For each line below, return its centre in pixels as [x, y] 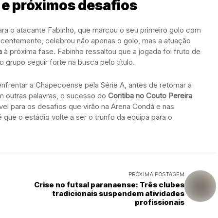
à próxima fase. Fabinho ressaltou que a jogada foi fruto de [101, 51]
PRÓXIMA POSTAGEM [156, 174]
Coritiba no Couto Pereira [150, 96]
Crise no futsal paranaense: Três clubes [109, 185]
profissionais [160, 202]
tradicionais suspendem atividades [118, 193]
